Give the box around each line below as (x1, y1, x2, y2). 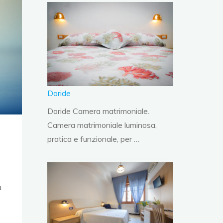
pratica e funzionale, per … (47, 133, 140, 144)
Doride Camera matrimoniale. (47, 106, 150, 116)
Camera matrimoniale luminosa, (47, 119, 157, 130)
